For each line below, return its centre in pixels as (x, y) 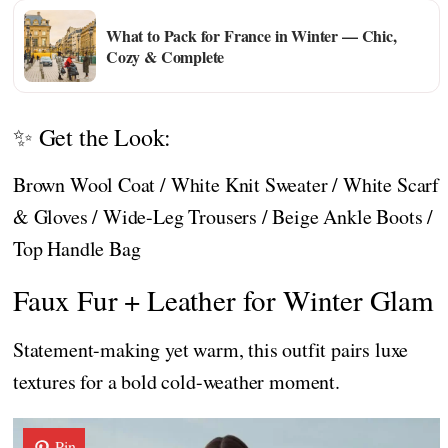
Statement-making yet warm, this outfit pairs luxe (211, 349)
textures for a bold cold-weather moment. (176, 381)
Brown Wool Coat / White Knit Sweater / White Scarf (226, 184)
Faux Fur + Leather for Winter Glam (223, 299)
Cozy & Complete (165, 56)
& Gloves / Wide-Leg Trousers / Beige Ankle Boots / (223, 216)
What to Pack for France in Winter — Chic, (251, 35)
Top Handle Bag (77, 248)
